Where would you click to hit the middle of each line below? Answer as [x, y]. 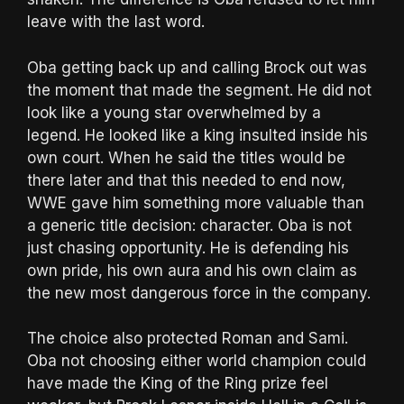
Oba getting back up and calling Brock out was [197, 67]
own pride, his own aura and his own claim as [192, 270]
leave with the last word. [116, 22]
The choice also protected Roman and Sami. [188, 339]
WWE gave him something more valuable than [196, 202]
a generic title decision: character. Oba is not [189, 225]
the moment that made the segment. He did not [199, 90]
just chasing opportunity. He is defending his [188, 248]
